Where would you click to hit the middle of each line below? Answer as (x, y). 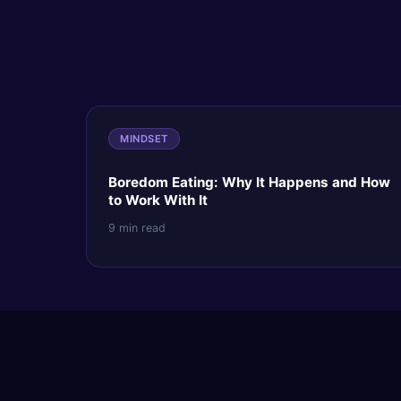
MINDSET (144, 139)
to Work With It (158, 200)
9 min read (137, 227)
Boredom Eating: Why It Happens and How (249, 183)
